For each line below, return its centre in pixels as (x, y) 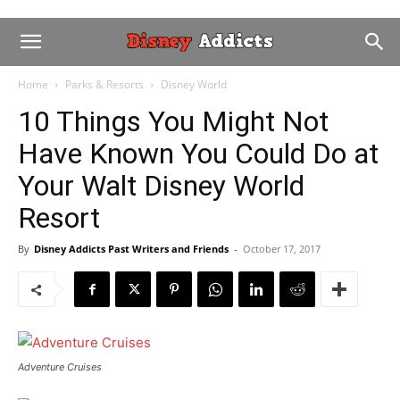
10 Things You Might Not (173, 121)
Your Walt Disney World (161, 186)
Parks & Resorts (104, 84)
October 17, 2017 (282, 249)
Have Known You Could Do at (198, 154)
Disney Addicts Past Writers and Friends (131, 249)
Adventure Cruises (60, 367)
